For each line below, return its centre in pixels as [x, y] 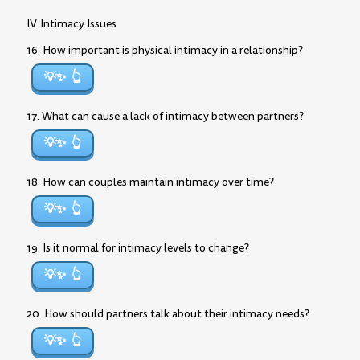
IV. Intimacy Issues [72, 24]
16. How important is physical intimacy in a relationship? [165, 50]
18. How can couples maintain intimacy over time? [150, 182]
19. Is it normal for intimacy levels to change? [138, 248]
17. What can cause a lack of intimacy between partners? [165, 116]
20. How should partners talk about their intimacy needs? [168, 314]
